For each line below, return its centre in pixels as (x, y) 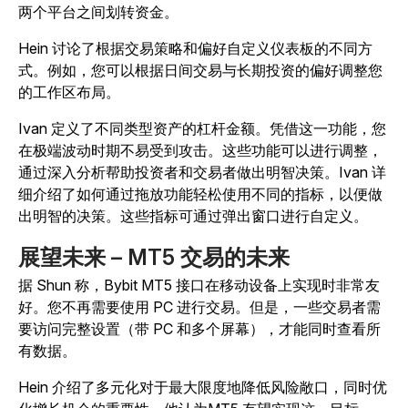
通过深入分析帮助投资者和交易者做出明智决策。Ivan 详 (202, 173)
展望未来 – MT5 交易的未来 (154, 258)
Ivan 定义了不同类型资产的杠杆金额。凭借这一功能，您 (202, 129)
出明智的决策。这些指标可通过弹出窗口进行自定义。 (193, 216)
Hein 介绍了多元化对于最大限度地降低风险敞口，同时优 (203, 388)
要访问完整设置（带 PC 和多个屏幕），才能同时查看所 (199, 329)
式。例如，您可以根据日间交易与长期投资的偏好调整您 (200, 71)
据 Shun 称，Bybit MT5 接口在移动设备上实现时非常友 (199, 286)
